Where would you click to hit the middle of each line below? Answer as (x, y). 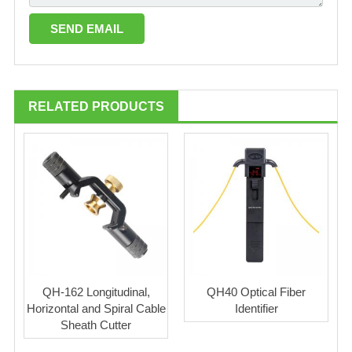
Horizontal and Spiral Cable (96, 308)
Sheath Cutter (96, 324)
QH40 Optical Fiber (256, 291)
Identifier (256, 308)
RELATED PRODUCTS (96, 106)
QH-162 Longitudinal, (96, 291)
